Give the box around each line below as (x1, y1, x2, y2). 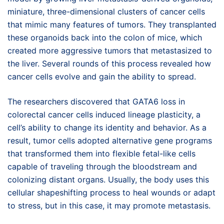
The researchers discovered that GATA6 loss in (7, 96, 185, 106)
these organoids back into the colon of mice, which (7, 32, 202, 42)
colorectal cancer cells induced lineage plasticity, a (7, 109, 200, 119)
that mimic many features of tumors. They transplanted (7, 19, 216, 29)
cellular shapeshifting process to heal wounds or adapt (7, 187, 215, 197)
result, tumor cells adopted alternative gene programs (7, 135, 212, 145)
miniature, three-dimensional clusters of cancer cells (7, 6, 205, 16)
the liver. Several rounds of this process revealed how (7, 58, 211, 68)
